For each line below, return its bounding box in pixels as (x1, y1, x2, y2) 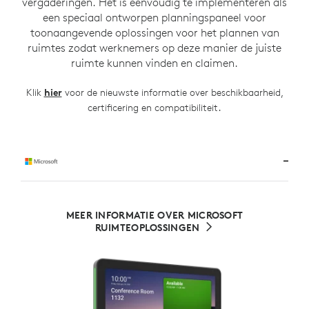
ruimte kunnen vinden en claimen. (71, 55, 238, 70)
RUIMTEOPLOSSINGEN (94, 221, 200, 234)
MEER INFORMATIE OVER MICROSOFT (66, 208, 243, 221)
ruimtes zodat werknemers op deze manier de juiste (28, 40, 281, 54)
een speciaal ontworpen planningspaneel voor (43, 10, 266, 24)
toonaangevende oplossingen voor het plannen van (30, 25, 279, 39)
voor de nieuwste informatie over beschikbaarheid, (61, 86, 283, 99)
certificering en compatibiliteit (88, 101, 218, 114)
